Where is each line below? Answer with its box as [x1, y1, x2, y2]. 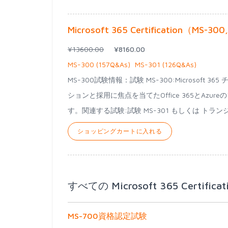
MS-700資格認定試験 [68, 211, 147, 220]
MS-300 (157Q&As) [68, 60, 130, 69]
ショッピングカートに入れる [77, 127, 162, 135]
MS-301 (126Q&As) [135, 60, 196, 69]
